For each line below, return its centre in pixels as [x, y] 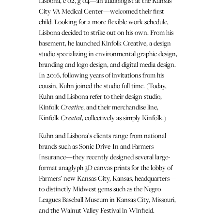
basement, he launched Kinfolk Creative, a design [105, 43]
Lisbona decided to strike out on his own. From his [106, 32]
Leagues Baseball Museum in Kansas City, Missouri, [107, 199]
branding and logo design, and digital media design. [107, 64]
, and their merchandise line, [121, 107]
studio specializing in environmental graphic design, [108, 53]
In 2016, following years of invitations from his [101, 75]
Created [71, 117]
